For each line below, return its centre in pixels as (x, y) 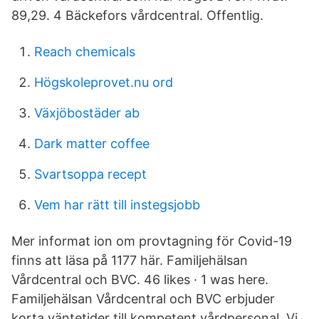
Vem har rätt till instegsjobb (117, 205)
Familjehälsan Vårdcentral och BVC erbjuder (143, 299)
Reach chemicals (85, 52)
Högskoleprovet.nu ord (104, 82)
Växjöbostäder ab (87, 113)
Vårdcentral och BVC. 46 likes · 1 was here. (140, 279)
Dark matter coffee (92, 143)
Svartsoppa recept (90, 174)
